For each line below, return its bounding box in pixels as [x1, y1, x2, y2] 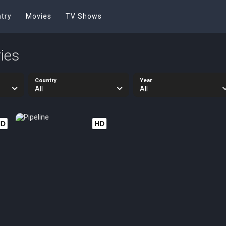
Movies [26, 12, 51, 20]
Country [34, 77, 56, 84]
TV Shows [66, 12, 102, 20]
